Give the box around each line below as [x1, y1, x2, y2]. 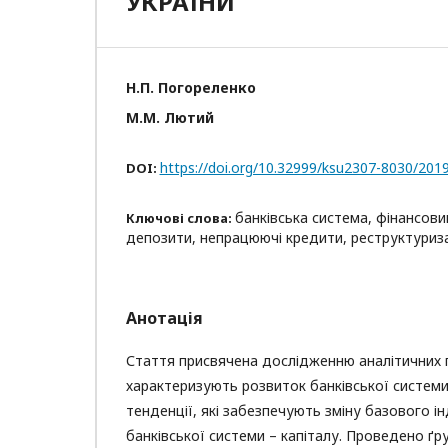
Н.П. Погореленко [125, 77, 256, 97]
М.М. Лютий [125, 107, 214, 127]
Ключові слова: [125, 208, 235, 227]
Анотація [125, 306, 203, 329]
